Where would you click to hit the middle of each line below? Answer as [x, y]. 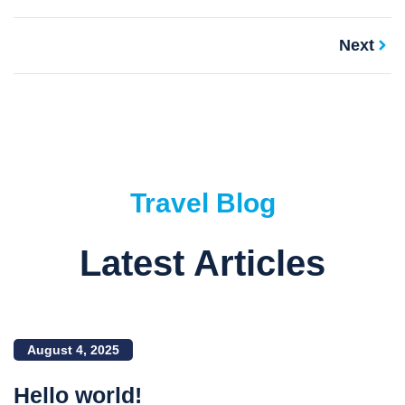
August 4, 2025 [73, 349]
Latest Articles [202, 263]
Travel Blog [202, 202]
